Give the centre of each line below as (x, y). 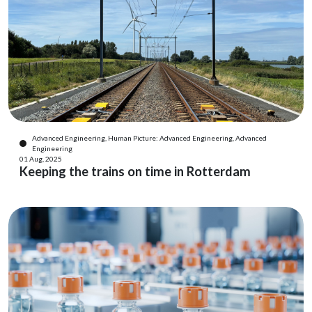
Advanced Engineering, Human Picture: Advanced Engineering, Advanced (149, 138)
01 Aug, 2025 (41, 159)
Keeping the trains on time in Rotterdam (135, 171)
